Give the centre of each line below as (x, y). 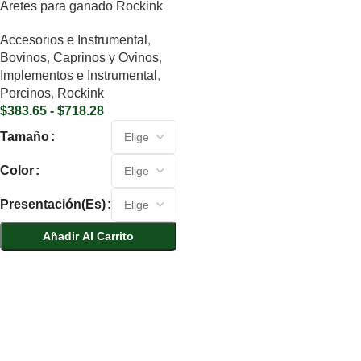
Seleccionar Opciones (62, 265)
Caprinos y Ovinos (106, 58)
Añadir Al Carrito (88, 236)
